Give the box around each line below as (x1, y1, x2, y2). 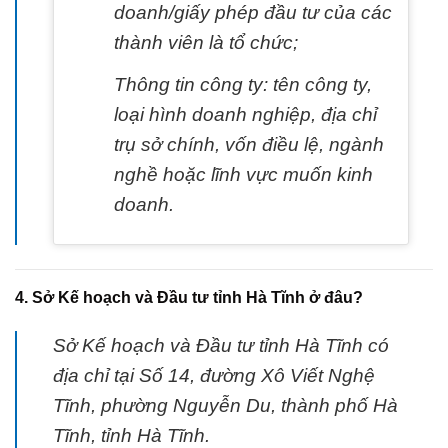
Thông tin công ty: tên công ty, (113, 73, 372, 95)
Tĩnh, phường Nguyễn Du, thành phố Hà (53, 395, 398, 417)
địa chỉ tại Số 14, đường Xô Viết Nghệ (53, 365, 375, 387)
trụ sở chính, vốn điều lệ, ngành (113, 133, 384, 155)
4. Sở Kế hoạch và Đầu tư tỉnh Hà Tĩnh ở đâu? (15, 289, 363, 307)
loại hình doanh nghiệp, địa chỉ (113, 103, 377, 125)
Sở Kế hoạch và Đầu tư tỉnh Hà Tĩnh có (53, 335, 389, 357)
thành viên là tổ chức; (113, 32, 298, 54)
